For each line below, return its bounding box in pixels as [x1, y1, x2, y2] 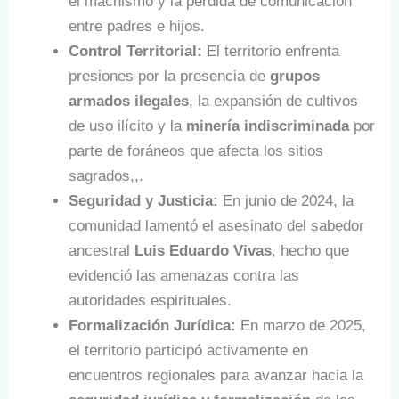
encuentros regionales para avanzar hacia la [69, 366, 364, 384]
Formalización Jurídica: [69, 316, 237, 334]
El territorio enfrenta [202, 42, 340, 60]
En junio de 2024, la [218, 191, 354, 209]
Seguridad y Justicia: [69, 191, 219, 209]
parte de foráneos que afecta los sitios [69, 142, 324, 159]
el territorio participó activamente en [69, 341, 309, 359]
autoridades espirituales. [69, 291, 232, 309]
